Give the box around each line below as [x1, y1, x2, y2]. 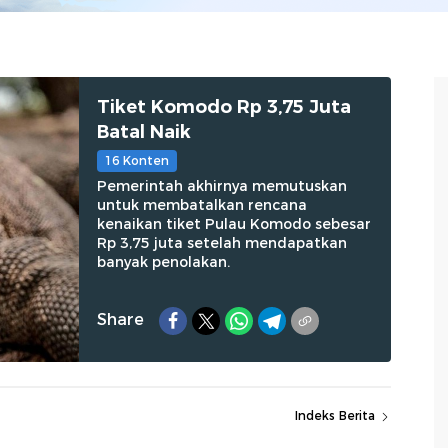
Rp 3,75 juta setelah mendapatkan [96, 234, 347, 252]
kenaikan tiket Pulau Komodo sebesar [96, 215, 371, 233]
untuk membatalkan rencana [96, 196, 307, 214]
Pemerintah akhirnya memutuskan [96, 177, 347, 195]
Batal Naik [96, 121, 191, 143]
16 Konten [104, 153, 169, 168]
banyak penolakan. [96, 253, 230, 271]
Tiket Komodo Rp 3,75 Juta [96, 96, 351, 118]
